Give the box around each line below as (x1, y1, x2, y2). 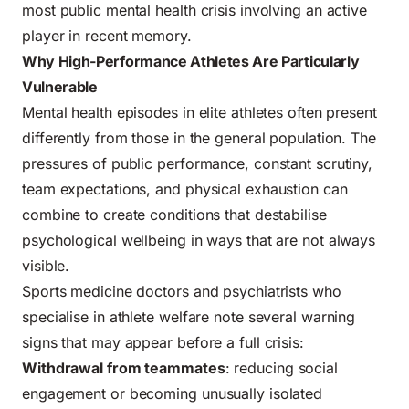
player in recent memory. (22, 26, 192, 45)
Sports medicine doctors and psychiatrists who (22, 281, 341, 300)
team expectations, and (22, 179, 185, 198)
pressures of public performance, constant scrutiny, (22, 153, 373, 173)
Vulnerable (22, 77, 98, 96)
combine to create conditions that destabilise (22, 204, 327, 224)
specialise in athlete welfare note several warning (22, 307, 356, 326)
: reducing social (225, 358, 338, 377)
